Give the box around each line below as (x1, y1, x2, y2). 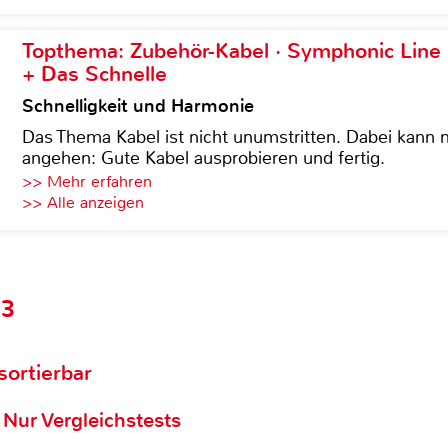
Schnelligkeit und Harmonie (22, 94, 254, 118)
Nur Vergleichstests (3, 407, 181, 434)
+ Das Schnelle (22, 60, 167, 88)
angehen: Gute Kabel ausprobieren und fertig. (22, 146, 385, 170)
